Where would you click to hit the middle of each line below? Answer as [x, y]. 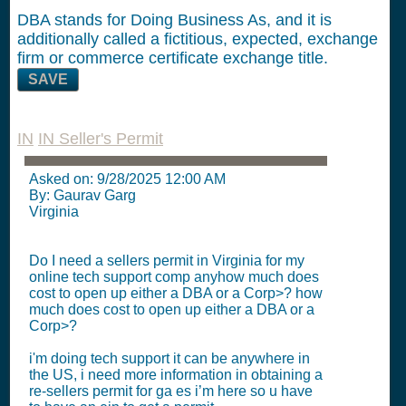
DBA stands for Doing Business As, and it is [174, 20]
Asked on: [63, 179]
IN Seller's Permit [101, 139]
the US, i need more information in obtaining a [176, 375]
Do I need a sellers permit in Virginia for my [167, 261]
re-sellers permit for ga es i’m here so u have [171, 391]
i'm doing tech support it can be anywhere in [169, 358]
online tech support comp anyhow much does [174, 277]
